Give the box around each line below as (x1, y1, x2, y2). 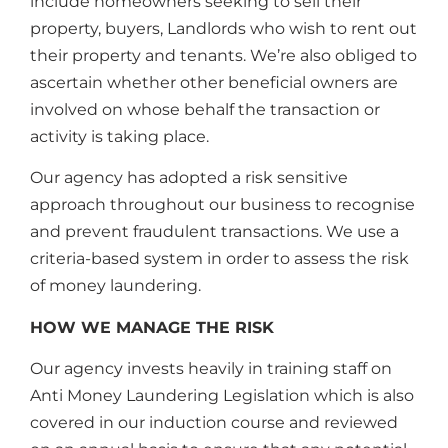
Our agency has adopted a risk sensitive (30, 168, 348, 188)
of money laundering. (30, 276, 201, 296)
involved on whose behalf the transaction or (30, 100, 380, 119)
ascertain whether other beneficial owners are (30, 73, 398, 92)
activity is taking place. (30, 127, 209, 146)
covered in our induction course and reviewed (30, 413, 398, 433)
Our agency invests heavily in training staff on (30, 359, 392, 379)
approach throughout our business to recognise (30, 195, 415, 215)
